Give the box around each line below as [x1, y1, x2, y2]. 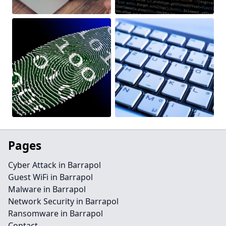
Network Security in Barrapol [8, 196, 119, 207]
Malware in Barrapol [8, 184, 86, 195]
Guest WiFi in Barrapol [8, 172, 93, 183]
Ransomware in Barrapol [8, 208, 103, 219]
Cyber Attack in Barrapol [8, 159, 101, 171]
